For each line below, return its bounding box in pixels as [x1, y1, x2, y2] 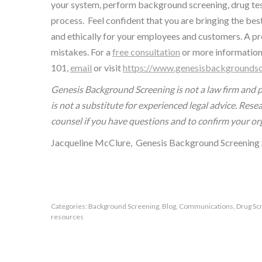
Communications [179, 202, 233, 211]
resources [51, 212, 84, 222]
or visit [92, 62, 123, 74]
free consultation [112, 46, 180, 58]
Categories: [51, 202, 88, 211]
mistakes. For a [51, 46, 112, 58]
